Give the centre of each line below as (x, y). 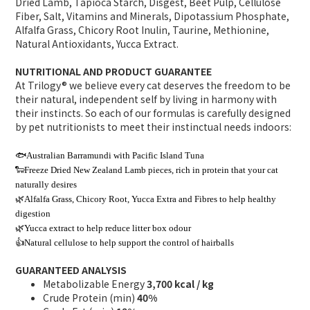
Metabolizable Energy (95, 284)
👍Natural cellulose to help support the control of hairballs (125, 243)
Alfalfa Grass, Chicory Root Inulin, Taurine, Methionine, (142, 30)
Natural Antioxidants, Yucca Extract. (97, 44)
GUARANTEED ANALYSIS (71, 270)
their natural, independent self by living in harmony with (146, 99)
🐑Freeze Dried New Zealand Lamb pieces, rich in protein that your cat (147, 170)
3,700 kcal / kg (180, 284)
